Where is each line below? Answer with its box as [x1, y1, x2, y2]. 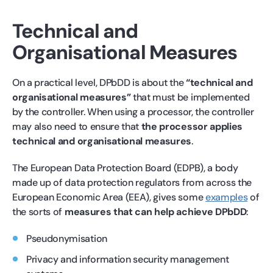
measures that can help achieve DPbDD [64, 205, 247, 218]
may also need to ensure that [12, 119, 141, 133]
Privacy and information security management [26, 252, 229, 266]
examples [205, 190, 248, 204]
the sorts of [12, 205, 65, 218]
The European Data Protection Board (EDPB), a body [12, 161, 238, 174]
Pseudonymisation [26, 232, 107, 245]
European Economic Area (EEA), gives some [12, 190, 205, 204]
